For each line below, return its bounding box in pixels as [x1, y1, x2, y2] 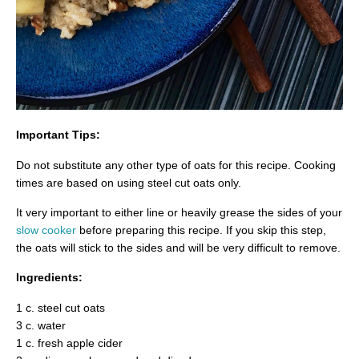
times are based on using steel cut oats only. [16, 175, 241, 189]
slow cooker [16, 223, 76, 236]
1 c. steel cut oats [16, 301, 105, 314]
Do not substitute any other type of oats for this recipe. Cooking [16, 158, 336, 171]
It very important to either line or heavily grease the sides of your [16, 205, 342, 219]
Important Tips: [16, 128, 100, 142]
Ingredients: [16, 271, 83, 284]
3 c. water [16, 318, 66, 332]
